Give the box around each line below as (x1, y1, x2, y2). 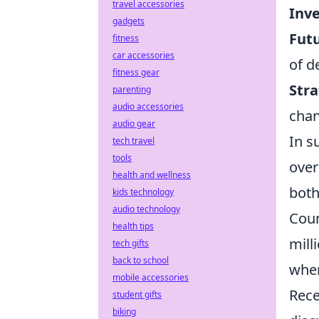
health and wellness (113, 169, 191, 181)
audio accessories (113, 100, 184, 113)
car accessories (113, 49, 174, 61)
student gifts (113, 288, 162, 300)
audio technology (113, 203, 180, 215)
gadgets (113, 15, 145, 27)
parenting (113, 83, 151, 95)
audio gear (113, 117, 155, 130)
